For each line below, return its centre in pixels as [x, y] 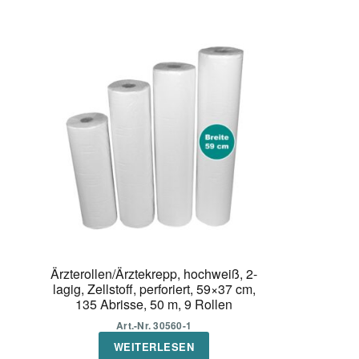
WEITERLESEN [154, 347]
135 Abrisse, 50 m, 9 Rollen [154, 305]
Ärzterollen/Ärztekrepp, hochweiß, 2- [154, 274]
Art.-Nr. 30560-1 [154, 326]
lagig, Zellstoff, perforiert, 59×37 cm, [154, 289]
